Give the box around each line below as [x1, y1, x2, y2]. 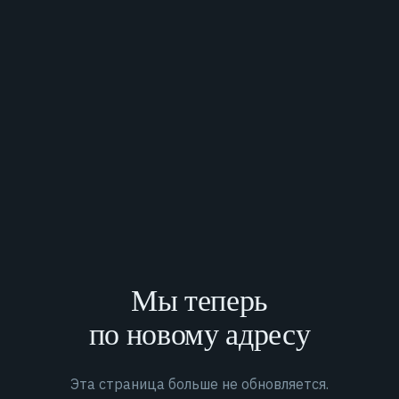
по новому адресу [88, 322, 311, 353]
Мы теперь [131, 288, 268, 319]
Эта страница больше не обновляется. [70, 374, 329, 393]
